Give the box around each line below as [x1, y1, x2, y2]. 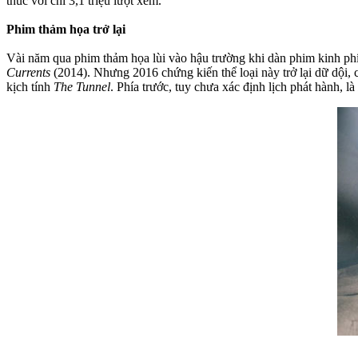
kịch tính [6, 79, 54, 93]
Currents [6, 65, 54, 79]
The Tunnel [54, 79, 110, 93]
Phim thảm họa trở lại [6, 22, 125, 36]
